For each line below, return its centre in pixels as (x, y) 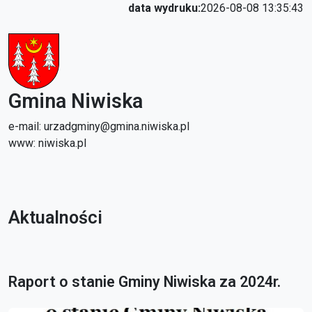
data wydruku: (164, 8)
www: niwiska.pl (47, 143)
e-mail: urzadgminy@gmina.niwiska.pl (99, 126)
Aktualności (55, 218)
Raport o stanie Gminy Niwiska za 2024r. (145, 282)
